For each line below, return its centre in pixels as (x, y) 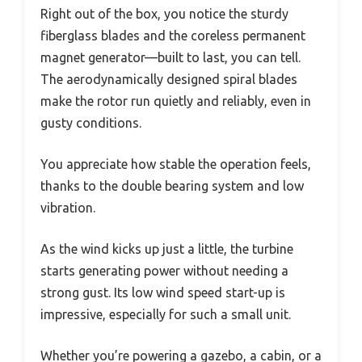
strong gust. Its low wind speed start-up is (163, 293)
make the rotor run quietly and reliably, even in (176, 101)
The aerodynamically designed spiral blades (169, 80)
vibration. (68, 208)
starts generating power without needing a (164, 271)
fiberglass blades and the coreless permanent (173, 36)
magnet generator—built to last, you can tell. (170, 58)
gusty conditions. (91, 123)
